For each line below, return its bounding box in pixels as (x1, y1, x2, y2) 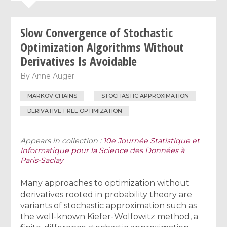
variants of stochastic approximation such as (20, 200, 197, 210)
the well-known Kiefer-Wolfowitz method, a (20, 211, 199, 221)
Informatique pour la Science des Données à (20, 145, 185, 155)
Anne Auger (32, 71, 75, 81)
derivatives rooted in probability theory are (20, 189, 193, 199)
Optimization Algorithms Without (20, 38, 184, 55)
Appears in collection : (20, 136, 104, 145)
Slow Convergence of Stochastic (20, 24, 173, 41)
